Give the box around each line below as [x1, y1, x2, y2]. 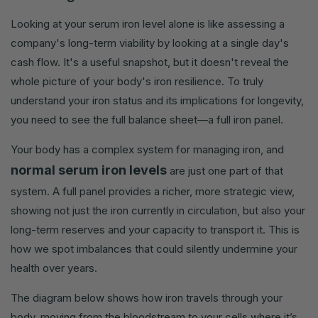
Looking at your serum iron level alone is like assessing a [11, 17, 285, 31]
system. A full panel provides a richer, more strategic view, [11, 185, 295, 199]
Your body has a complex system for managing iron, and [11, 143, 284, 157]
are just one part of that [167, 164, 283, 178]
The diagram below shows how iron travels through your [11, 291, 283, 305]
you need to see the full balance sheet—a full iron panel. [11, 113, 283, 127]
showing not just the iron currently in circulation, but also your [11, 204, 305, 218]
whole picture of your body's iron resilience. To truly [11, 75, 263, 89]
